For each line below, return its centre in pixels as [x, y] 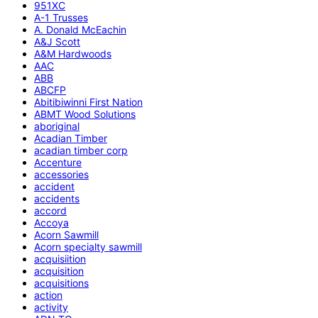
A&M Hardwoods [73, 53]
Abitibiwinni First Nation [88, 102]
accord [50, 210]
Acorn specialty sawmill [88, 246]
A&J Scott [57, 41]
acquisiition [60, 258]
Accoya [51, 222]
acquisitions [61, 283]
